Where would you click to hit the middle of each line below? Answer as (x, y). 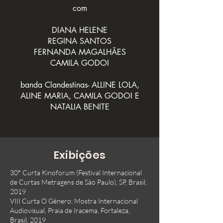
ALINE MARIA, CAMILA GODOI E (80, 96)
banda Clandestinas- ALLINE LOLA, (80, 85)
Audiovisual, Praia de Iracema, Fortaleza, (70, 210)
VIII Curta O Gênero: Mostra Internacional (74, 201)
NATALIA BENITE (80, 107)
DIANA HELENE (80, 30)
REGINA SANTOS (80, 41)
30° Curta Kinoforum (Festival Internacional (76, 172)
